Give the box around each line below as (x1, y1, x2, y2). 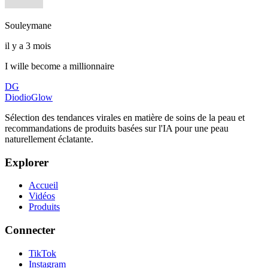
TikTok (29, 248, 56, 258)
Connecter (5, 224, 55, 237)
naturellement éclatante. (5, 133, 93, 144)
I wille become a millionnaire (5, 60, 114, 71)
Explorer (5, 156, 48, 169)
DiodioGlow (5, 92, 53, 102)
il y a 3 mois (5, 40, 51, 51)
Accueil (29, 180, 58, 191)
